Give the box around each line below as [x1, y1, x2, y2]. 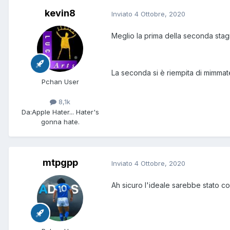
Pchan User [41, 78, 79, 86]
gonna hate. [41, 117, 80, 126]
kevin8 [45, 8, 75, 19]
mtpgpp [42, 157, 78, 168]
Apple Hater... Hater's [31, 107, 99, 116]
